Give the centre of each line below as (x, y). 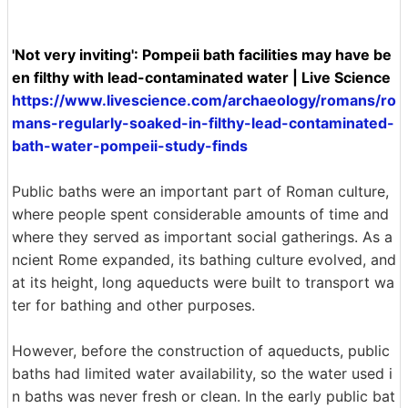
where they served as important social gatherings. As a (202, 237)
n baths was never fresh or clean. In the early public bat (204, 397)
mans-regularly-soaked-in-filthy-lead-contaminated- (203, 123)
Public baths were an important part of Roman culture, (200, 192)
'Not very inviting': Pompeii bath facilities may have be (202, 55)
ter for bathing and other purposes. (133, 306)
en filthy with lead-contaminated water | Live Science (201, 78)
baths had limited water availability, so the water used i (202, 374)
